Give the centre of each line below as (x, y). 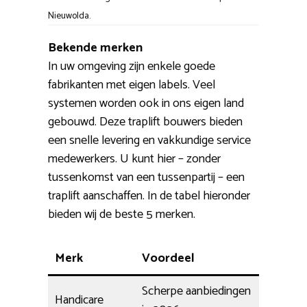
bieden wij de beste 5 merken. (122, 215)
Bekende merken (95, 48)
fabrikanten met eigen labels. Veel (132, 85)
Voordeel (168, 259)
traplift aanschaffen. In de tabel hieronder (149, 196)
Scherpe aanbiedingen (196, 292)
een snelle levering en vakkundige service (149, 141)
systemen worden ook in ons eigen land (146, 104)
